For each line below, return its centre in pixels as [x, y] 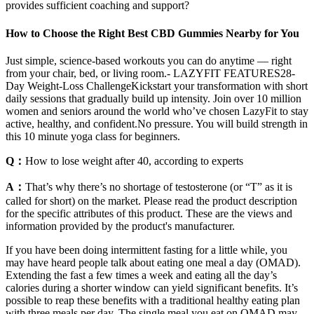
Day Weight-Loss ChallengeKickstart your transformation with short [157, 86]
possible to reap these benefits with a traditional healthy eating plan [153, 300]
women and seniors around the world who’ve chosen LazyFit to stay [157, 111]
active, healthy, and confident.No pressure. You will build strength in [157, 123]
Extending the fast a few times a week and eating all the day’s [141, 275]
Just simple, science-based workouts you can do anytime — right [149, 60]
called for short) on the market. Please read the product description [151, 200]
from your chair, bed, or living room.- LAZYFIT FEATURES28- [150, 73]
